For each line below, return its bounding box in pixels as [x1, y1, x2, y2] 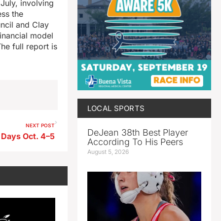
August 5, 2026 [87, 147, 129, 155]
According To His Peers [87, 136, 183, 147]
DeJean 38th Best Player [87, 127, 188, 138]
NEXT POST [25, 122, 55, 129]
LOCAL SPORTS [87, 103, 145, 113]
